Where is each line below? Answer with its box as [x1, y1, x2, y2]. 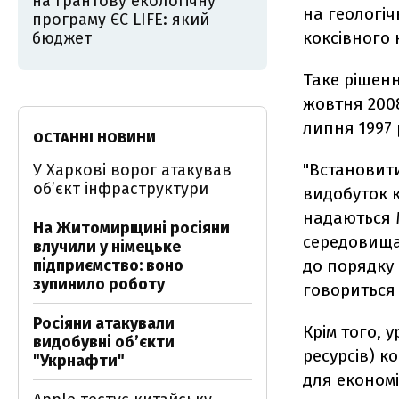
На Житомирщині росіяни [33, 218, 230, 238]
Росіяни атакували [33, 313, 175, 333]
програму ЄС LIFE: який [32, 10, 209, 29]
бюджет [32, 28, 92, 48]
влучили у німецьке [33, 237, 181, 256]
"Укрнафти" [33, 351, 125, 370]
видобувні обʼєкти [33, 332, 175, 352]
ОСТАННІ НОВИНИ [33, 129, 156, 146]
